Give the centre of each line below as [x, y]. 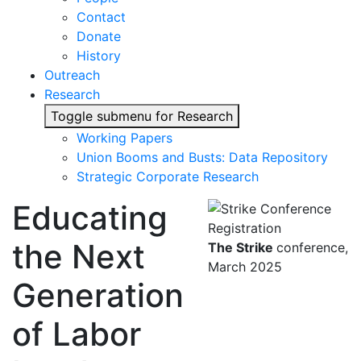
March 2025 [245, 267]
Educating [90, 218]
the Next [79, 257]
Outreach [72, 75]
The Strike [242, 247]
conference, [312, 247]
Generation [98, 295]
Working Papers [124, 138]
